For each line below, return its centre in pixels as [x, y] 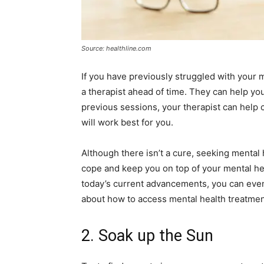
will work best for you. [127, 122]
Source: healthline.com [116, 48]
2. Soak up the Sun [147, 236]
